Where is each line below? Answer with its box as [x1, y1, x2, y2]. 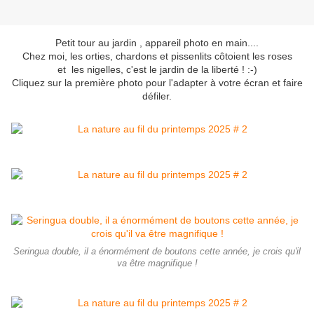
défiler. [142, 90, 172, 102]
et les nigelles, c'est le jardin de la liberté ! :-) [57, 64, 257, 76]
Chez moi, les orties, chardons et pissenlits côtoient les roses [22, 50, 292, 62]
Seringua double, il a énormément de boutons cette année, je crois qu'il [13, 247, 301, 257]
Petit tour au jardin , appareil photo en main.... [55, 37, 259, 49]
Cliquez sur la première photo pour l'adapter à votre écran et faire [11, 77, 303, 89]
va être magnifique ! [116, 259, 198, 269]
